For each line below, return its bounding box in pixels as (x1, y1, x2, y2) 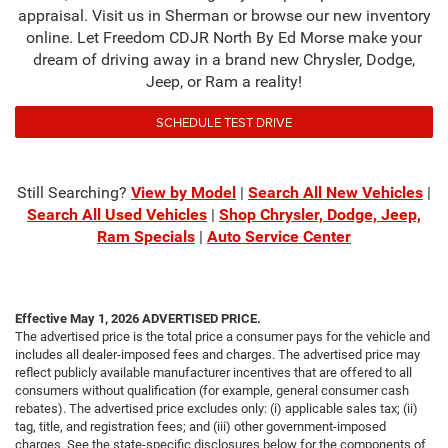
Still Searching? (17, 182, 131, 202)
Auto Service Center (207, 226, 351, 246)
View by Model (131, 182, 236, 202)
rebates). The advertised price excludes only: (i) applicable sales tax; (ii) (15, 400, 418, 416)
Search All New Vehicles (248, 182, 423, 202)
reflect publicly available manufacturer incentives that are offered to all (15, 364, 412, 380)
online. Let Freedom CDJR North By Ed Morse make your (26, 27, 422, 47)
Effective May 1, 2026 (15, 310, 139, 326)
